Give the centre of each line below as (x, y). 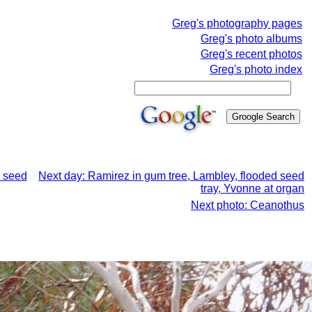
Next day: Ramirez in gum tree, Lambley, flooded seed (171, 176)
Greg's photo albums (251, 39)
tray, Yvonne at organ (252, 188)
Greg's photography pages (237, 23)
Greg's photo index (256, 69)
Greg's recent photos (251, 54)
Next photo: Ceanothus (248, 205)
